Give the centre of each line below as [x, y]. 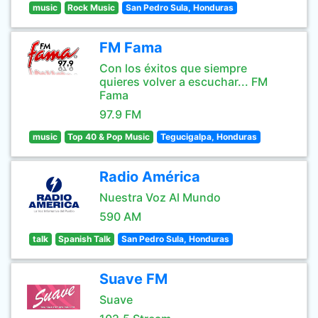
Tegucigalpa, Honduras [208, 137]
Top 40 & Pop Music [109, 137]
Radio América [150, 177]
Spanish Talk [85, 239]
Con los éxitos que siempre [173, 68]
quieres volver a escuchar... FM [183, 82]
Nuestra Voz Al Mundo [160, 197]
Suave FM [133, 279]
